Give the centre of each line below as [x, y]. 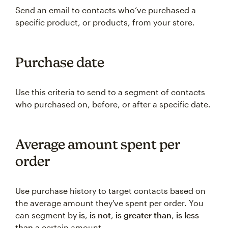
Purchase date [60, 62]
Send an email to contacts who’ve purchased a [106, 10]
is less [188, 215]
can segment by [47, 215]
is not [100, 215]
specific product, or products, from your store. [105, 22]
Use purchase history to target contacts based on [110, 191]
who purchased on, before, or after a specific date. [113, 104]
